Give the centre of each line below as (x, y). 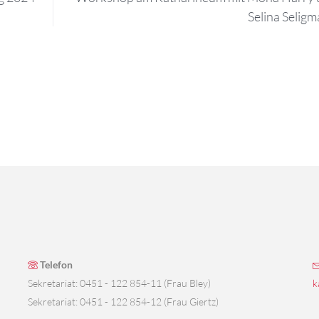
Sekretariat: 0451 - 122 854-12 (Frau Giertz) (123, 301)
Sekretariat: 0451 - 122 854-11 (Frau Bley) (119, 283)
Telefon (55, 264)
